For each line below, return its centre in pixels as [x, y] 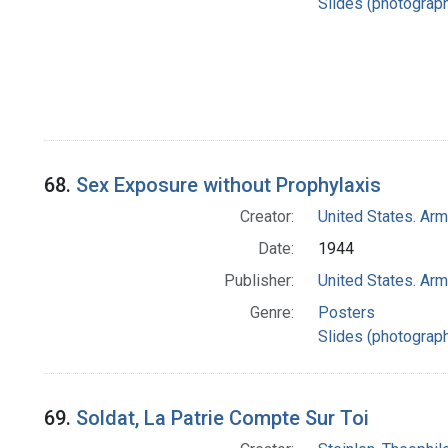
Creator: [266, 216]
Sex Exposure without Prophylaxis [228, 184]
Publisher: [258, 280]
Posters [346, 312]
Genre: [271, 312]
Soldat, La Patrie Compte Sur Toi [222, 417]
